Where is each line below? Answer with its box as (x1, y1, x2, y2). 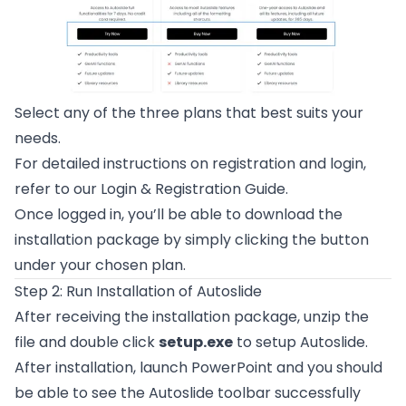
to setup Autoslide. (233, 331, 368, 353)
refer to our (14, 178, 101, 199)
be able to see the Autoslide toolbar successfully (14, 382, 361, 403)
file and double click (14, 331, 159, 353)
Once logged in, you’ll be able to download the (14, 203, 343, 225)
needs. (14, 127, 61, 149)
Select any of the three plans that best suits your (14, 101, 363, 123)
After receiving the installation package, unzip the (14, 305, 369, 327)
